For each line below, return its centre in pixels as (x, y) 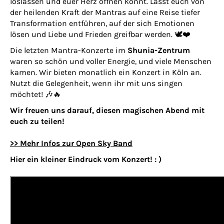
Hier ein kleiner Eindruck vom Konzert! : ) (87, 159)
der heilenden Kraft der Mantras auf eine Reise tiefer (105, 12)
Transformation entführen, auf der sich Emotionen (102, 23)
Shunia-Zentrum (159, 50)
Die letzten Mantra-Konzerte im (69, 50)
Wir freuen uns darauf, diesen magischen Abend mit (107, 110)
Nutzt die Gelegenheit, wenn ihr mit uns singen (96, 83)
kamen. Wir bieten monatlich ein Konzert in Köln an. (106, 72)
